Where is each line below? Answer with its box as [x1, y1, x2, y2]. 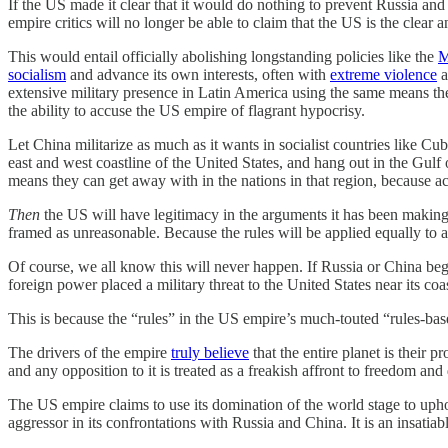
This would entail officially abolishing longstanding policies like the [8, 47, 438, 65]
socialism [8, 65, 66, 83]
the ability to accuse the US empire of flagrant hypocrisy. [8, 101, 365, 119]
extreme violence [330, 65, 437, 83]
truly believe [171, 343, 249, 361]
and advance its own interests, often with [66, 65, 330, 83]
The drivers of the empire [8, 343, 171, 361]
